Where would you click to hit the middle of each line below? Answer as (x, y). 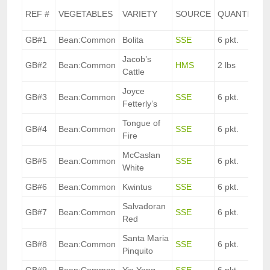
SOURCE (193, 14)
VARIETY (140, 14)
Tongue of (141, 123)
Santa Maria (146, 238)
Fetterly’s (140, 104)
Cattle (133, 72)
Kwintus (137, 187)
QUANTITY (239, 14)
